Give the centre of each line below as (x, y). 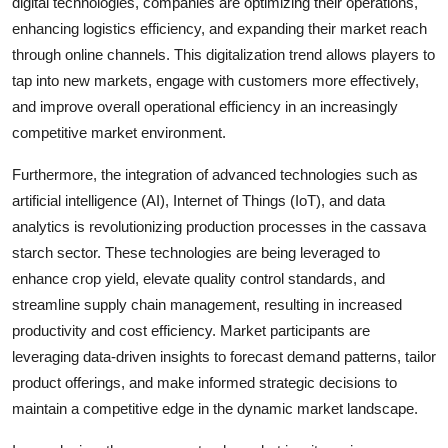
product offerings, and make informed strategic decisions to (204, 383)
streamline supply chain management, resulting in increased (207, 305)
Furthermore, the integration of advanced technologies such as (215, 175)
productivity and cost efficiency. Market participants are (191, 331)
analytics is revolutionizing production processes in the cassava (219, 227)
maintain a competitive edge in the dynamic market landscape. (215, 409)
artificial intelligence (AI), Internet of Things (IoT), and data (198, 201)
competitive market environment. (119, 133)
